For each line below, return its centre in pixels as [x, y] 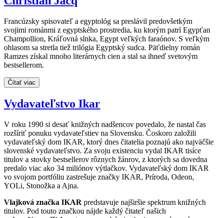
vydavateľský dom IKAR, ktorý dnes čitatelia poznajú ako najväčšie [109, 142]
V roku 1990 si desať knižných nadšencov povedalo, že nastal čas [105, 124]
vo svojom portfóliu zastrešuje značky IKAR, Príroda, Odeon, [99, 177]
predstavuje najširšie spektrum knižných [144, 202]
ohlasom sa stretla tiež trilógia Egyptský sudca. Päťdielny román [102, 47]
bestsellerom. [24, 65]
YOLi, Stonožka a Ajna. [41, 185]
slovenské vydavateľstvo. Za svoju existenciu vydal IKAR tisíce [102, 150]
